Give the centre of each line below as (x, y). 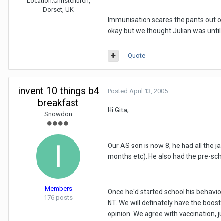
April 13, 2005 (148, 91)
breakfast (58, 103)
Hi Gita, (118, 110)
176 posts (58, 198)
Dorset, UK (58, 10)
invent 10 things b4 (58, 91)
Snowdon (58, 114)
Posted (118, 91)
